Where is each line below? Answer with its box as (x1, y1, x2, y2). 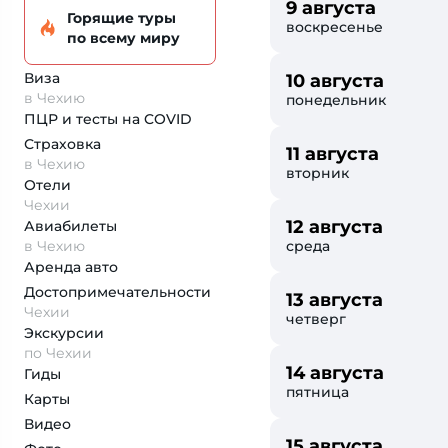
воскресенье (286, 18, 383, 36)
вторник (286, 164, 349, 182)
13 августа (286, 289, 383, 311)
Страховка (24, 135, 101, 153)
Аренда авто (24, 258, 118, 276)
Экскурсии (24, 324, 104, 342)
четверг (286, 310, 346, 328)
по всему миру (67, 29, 180, 47)
